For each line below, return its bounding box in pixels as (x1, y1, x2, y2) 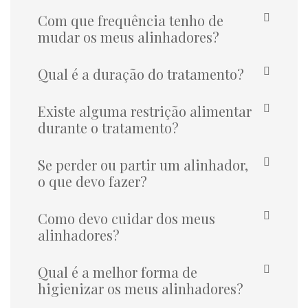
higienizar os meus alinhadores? (38, 278, 243, 298)
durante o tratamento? (38, 118, 179, 137)
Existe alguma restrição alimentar (38, 101, 252, 120)
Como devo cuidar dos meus (38, 208, 215, 228)
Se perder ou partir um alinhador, (38, 155, 248, 174)
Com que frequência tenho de (38, 10, 223, 30)
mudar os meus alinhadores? (38, 27, 219, 46)
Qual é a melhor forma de (38, 262, 197, 281)
